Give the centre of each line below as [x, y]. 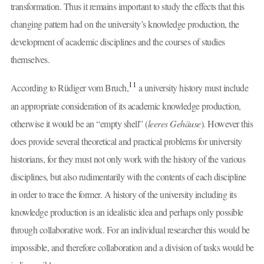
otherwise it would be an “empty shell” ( [79, 123]
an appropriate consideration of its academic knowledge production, [126, 105]
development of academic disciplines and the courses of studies [118, 42]
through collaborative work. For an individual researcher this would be [130, 229]
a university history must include [192, 87]
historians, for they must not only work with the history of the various [128, 159]
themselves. [30, 60]
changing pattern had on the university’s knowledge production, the [125, 24]
